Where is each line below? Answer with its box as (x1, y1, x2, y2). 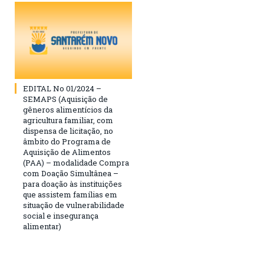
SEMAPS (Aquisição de (23, 93, 108, 104)
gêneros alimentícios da (23, 104, 113, 115)
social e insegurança (23, 210, 98, 221)
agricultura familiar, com (23, 114, 113, 126)
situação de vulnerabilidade (23, 199, 124, 210)
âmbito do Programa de (23, 136, 111, 147)
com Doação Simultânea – (23, 167, 118, 179)
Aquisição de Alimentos (23, 146, 111, 157)
